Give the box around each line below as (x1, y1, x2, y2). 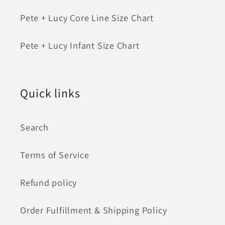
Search (20, 121, 49, 134)
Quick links (20, 85, 80, 101)
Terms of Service (20, 149, 89, 161)
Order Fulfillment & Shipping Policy (20, 204, 167, 216)
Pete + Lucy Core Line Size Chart (20, 12, 154, 24)
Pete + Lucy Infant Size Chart (20, 39, 140, 52)
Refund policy (20, 176, 77, 189)
